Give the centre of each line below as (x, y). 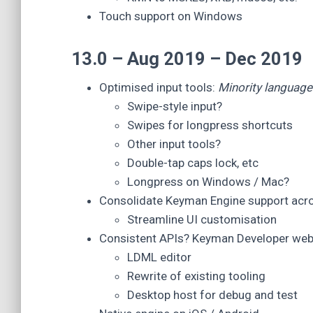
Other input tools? (174, 144)
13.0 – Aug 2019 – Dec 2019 (187, 59)
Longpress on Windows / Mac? (208, 182)
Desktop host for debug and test (212, 295)
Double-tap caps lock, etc (193, 163)
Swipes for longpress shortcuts (210, 125)
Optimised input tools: (159, 87)
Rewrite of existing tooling (196, 276)
